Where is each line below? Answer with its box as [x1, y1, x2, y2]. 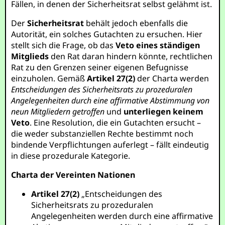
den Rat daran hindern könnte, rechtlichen [49, 51, 213, 62]
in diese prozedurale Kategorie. [11, 150, 131, 161]
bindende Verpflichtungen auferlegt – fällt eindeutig [11, 139, 209, 150]
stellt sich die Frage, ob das [11, 40, 116, 51]
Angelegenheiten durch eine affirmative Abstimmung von [11, 95, 210, 106]
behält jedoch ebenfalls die [84, 18, 188, 29]
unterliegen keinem [124, 106, 204, 117]
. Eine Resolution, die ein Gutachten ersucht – [30, 117, 201, 128]
